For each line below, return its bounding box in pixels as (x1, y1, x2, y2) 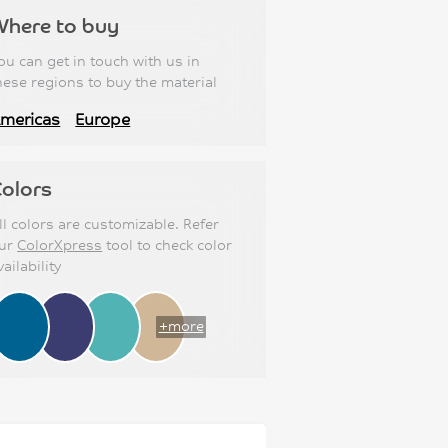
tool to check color (102, 236, 233, 255)
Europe (75, 108, 131, 130)
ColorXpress (17, 236, 103, 255)
